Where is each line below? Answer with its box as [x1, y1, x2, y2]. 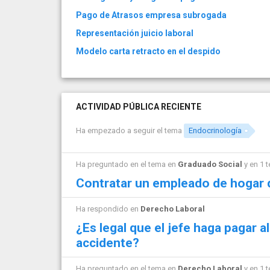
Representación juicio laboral [76, 28, 193, 38]
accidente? [76, 235, 139, 250]
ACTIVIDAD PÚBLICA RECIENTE [76, 102, 201, 111]
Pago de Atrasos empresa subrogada [76, 10, 227, 20]
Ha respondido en [76, 204, 140, 213]
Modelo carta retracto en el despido [76, 46, 221, 56]
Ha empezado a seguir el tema [76, 126, 184, 136]
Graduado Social [178, 159, 242, 169]
